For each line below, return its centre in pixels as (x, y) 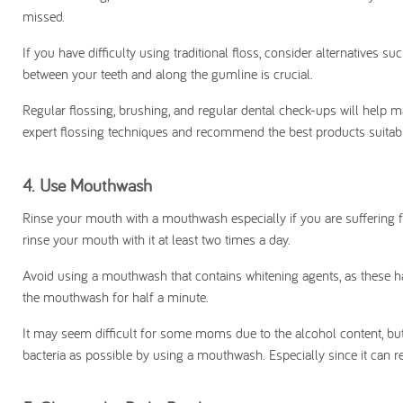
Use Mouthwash (96, 185)
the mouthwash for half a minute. (116, 297)
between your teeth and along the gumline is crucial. (168, 74)
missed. (44, 17)
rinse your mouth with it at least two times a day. (157, 240)
